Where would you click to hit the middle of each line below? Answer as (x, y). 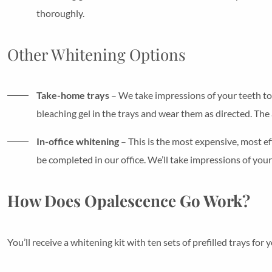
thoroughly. (60, 13)
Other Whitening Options (97, 54)
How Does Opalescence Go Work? (129, 200)
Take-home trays (73, 95)
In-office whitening (78, 141)
